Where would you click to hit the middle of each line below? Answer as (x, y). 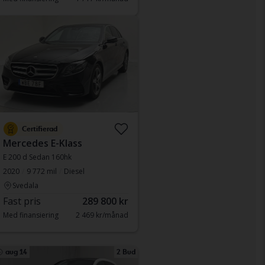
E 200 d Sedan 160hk (37, 157)
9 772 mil (41, 171)
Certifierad (39, 129)
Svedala (25, 185)
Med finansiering (30, 215)
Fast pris (22, 201)
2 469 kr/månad (102, 215)
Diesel (74, 171)
